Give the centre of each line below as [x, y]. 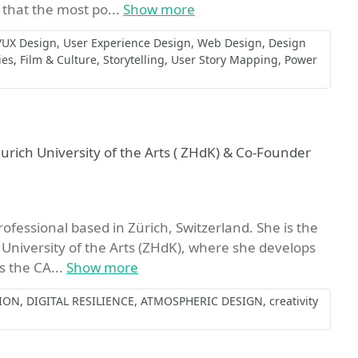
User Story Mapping [225, 60]
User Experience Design [127, 43]
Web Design [230, 43]
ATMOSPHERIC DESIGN [202, 300]
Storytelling [134, 60]
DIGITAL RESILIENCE [80, 300]
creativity [294, 300]
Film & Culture [58, 60]
